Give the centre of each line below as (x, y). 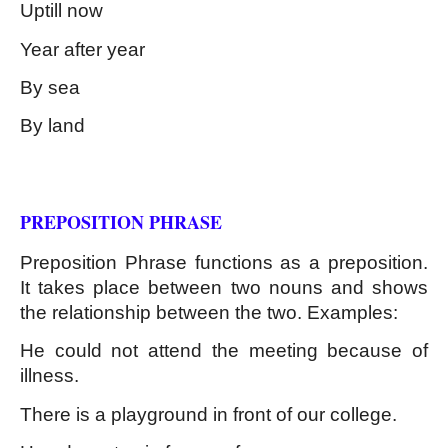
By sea (50, 87)
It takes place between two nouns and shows (224, 287)
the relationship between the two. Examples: (209, 312)
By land (52, 126)
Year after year (82, 49)
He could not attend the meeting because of (224, 351)
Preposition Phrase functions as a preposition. (224, 262)
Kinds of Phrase (79, 166)
